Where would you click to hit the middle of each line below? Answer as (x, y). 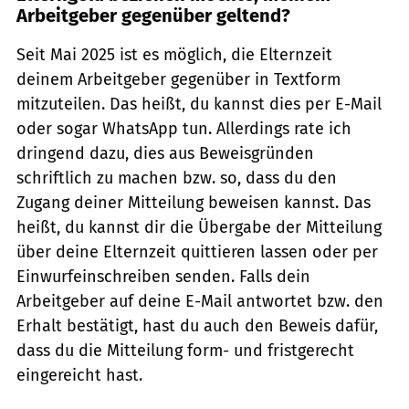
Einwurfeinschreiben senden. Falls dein (163, 276)
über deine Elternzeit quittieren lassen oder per (197, 252)
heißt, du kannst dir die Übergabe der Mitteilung (199, 227)
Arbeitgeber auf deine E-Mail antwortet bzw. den (200, 301)
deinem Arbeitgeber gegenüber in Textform (178, 79)
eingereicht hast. (79, 375)
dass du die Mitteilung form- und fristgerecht (185, 350)
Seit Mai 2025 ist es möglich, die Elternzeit (174, 54)
